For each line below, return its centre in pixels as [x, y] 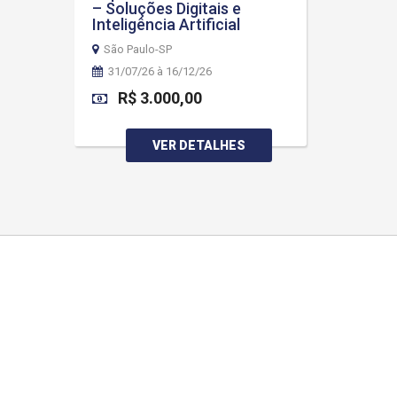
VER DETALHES [199, 145]
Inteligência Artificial [166, 24]
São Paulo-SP [137, 49]
